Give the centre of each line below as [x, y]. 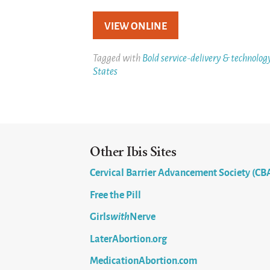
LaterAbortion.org [129, 238]
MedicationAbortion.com [144, 260]
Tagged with [118, 57]
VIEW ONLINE [136, 26]
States [105, 71]
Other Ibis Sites [133, 152]
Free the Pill [116, 194]
